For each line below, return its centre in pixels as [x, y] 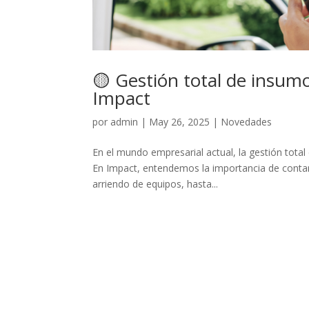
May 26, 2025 [180, 121]
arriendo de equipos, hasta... [156, 183]
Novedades [247, 121]
